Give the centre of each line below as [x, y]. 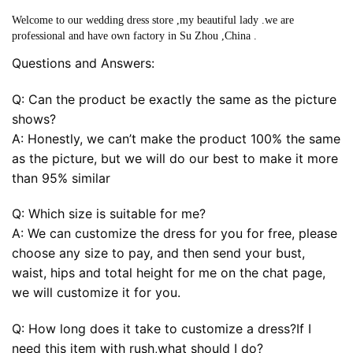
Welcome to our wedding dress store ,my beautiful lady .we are [153, 20]
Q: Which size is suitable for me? [109, 214]
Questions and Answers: [83, 63]
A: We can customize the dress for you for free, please [175, 234]
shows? [34, 119]
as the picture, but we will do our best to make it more [175, 158]
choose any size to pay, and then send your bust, [158, 253]
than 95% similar [61, 178]
